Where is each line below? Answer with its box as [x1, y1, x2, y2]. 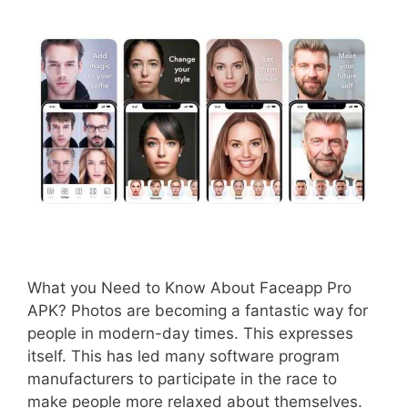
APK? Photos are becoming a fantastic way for [27, 301, 368, 320]
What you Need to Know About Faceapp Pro [27, 278, 352, 297]
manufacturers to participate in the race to [27, 369, 337, 388]
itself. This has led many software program [27, 346, 340, 365]
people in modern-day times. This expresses [27, 323, 353, 342]
